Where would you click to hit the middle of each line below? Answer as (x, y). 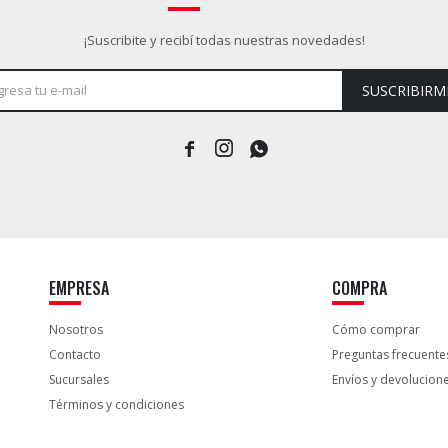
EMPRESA (79, 287)
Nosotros (76, 329)
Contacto (75, 354)
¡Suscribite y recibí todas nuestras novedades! (224, 39)
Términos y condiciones (117, 404)
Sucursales (79, 379)
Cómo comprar (375, 329)
